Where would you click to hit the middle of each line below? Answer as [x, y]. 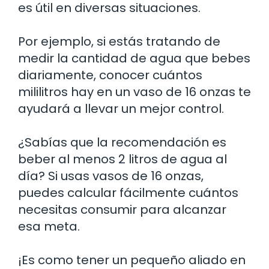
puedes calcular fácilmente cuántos [128, 193]
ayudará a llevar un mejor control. [121, 109]
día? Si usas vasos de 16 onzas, [111, 176]
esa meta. [49, 227]
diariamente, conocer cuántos [110, 75]
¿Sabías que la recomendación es [122, 143]
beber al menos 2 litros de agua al [122, 159]
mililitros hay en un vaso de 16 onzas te [134, 92]
